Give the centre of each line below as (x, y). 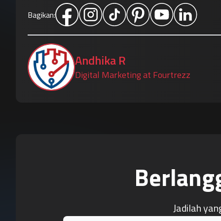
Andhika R (100, 60)
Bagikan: (41, 15)
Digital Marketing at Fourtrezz (133, 75)
